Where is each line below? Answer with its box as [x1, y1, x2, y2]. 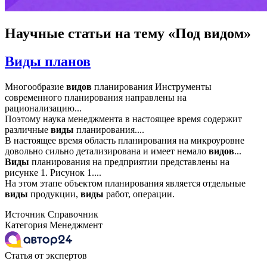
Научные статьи [5, 25, 111, 41]
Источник [5, 209, 45, 219]
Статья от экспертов [5, 250, 87, 260]
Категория [5, 219, 47, 230]
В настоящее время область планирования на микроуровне [5, 135, 244, 145]
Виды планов [5, 53, 91, 69]
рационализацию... [5, 103, 82, 113]
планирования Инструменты [92, 81, 212, 92]
